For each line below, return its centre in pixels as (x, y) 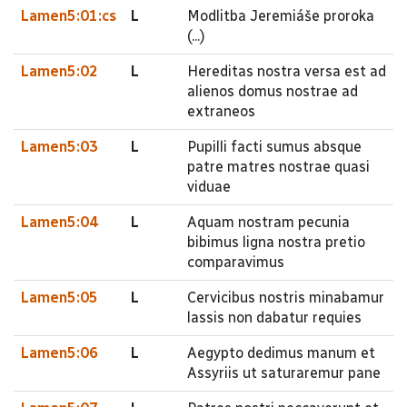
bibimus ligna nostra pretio (276, 242)
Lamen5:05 (60, 298)
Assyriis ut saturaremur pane (284, 373)
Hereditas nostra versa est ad (287, 71)
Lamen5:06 (60, 353)
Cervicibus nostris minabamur (286, 298)
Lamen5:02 (60, 71)
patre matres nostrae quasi (278, 167)
